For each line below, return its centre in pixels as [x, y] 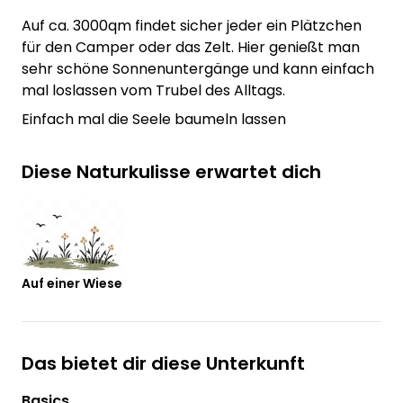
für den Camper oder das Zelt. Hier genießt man [191, 47]
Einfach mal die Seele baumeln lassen [154, 119]
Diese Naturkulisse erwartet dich [171, 171]
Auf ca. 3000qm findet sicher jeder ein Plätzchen [192, 25]
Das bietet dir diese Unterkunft [163, 363]
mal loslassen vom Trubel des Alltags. [153, 90]
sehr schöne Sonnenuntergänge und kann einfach [198, 68]
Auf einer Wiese [72, 283]
